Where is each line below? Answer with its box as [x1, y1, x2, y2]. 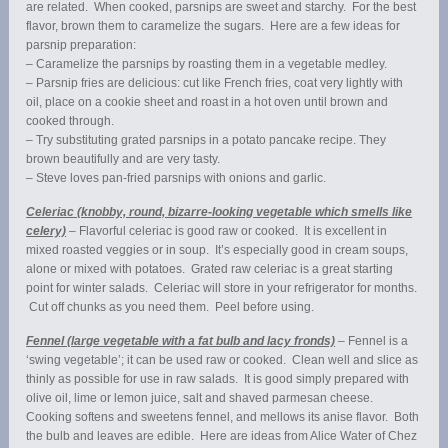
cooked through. [26, 113, 115, 128]
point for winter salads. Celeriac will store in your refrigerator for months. [26, 280, 418, 295]
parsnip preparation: [26, 37, 137, 52]
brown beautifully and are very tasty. [26, 151, 221, 166]
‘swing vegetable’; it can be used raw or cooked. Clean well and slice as [26, 352, 419, 367]
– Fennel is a [335, 333, 409, 348]
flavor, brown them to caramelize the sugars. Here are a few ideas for [26, 18, 401, 33]
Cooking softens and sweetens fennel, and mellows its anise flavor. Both [26, 409, 420, 424]
